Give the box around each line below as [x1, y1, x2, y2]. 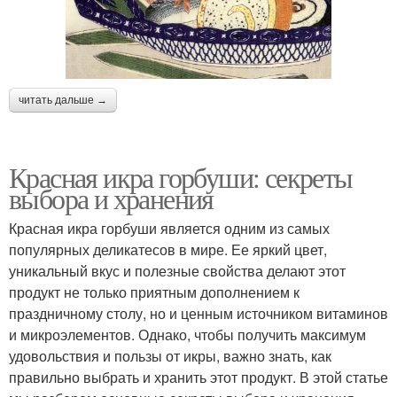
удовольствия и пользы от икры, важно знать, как [9, 345, 331, 366]
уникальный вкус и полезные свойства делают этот [9, 260, 346, 281]
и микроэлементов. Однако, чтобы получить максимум [9, 323, 366, 345]
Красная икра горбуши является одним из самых [9, 217, 330, 238]
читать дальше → [19, 93, 107, 106]
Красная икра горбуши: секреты [9, 157, 353, 196]
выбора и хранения [9, 178, 214, 217]
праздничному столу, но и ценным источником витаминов [9, 302, 388, 323]
